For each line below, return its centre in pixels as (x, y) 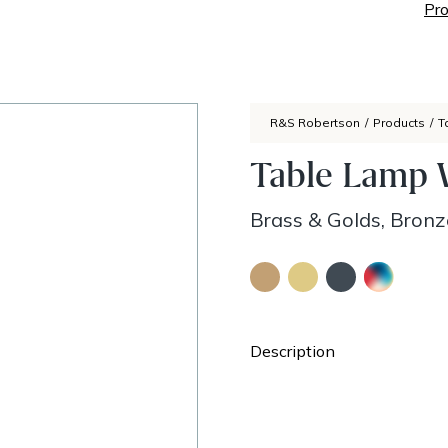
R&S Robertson (314, 122)
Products (398, 122)
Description (292, 351)
